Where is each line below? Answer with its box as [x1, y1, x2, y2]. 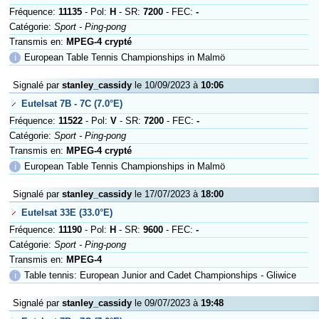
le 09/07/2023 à [132, 298, 201, 308]
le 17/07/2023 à [132, 189, 201, 199]
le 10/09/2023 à [132, 80, 201, 90]
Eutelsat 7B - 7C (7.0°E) [21, 98, 122, 109]
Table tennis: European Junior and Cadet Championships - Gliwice [24, 270, 296, 281]
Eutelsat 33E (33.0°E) [21, 207, 113, 218]
